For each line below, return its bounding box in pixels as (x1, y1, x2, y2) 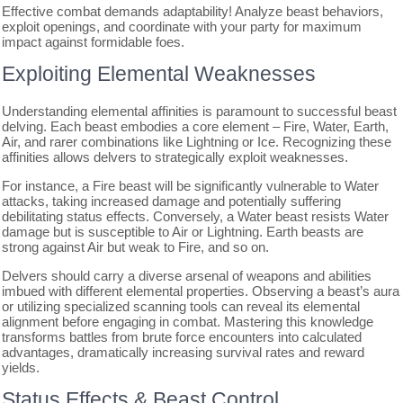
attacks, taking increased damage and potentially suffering (2, 193, 342, 209)
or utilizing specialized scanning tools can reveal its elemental (2, 298, 361, 314)
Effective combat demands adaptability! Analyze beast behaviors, (2, 3, 384, 19)
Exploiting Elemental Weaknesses (2, 61, 317, 85)
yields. (2, 359, 40, 375)
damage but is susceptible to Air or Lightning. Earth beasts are (2, 223, 364, 239)
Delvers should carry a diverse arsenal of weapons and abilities (2, 267, 372, 283)
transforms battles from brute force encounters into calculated (2, 328, 363, 345)
